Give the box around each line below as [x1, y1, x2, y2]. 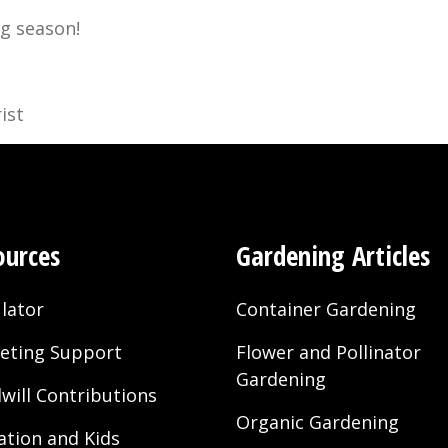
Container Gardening [236, 297, 416, 322]
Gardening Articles [236, 237, 430, 275]
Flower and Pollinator [236, 340, 421, 365]
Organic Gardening [236, 410, 399, 435]
